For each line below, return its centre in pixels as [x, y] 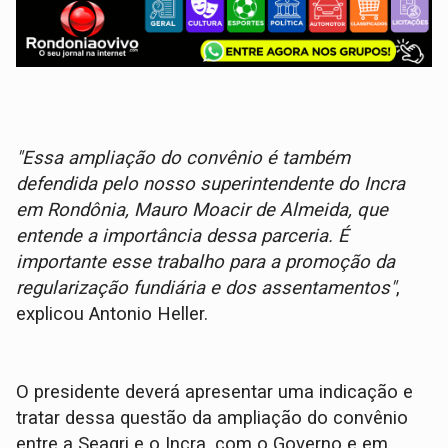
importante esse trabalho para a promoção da [206, 262]
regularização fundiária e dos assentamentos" [206, 288]
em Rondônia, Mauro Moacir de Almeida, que [202, 210]
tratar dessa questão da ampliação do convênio [212, 418]
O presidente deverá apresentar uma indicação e [215, 392]
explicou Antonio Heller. [112, 314]
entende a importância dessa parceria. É [183, 236]
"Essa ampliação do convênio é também [183, 158]
